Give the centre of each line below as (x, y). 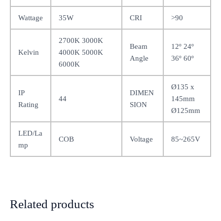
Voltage (141, 139)
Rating (28, 104)
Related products (52, 204)
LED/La (30, 133)
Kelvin (28, 52)
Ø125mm (185, 110)
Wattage (30, 18)
